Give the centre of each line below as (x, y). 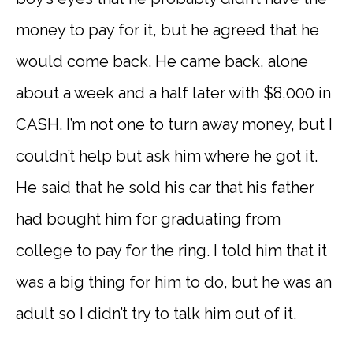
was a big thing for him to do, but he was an (174, 282)
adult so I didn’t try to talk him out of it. (156, 313)
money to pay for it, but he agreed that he (167, 30)
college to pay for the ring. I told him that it (171, 250)
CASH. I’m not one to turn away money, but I (174, 124)
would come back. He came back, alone (162, 61)
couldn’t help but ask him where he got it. (167, 156)
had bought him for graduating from (148, 219)
